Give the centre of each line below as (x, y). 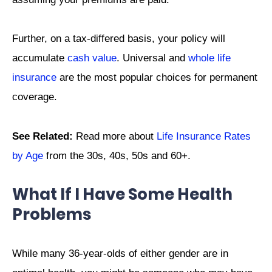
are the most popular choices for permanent (157, 78)
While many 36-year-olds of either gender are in (120, 253)
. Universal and (152, 58)
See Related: (44, 136)
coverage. (35, 97)
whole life (209, 58)
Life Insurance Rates (204, 136)
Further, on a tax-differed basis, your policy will (119, 39)
